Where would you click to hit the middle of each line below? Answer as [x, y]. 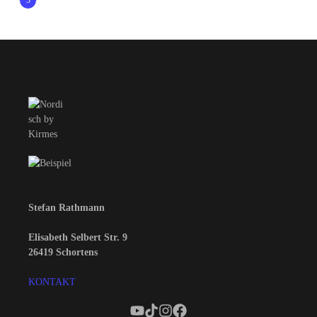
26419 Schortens [63, 252]
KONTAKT [52, 282]
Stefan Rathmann [67, 208]
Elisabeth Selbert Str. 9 [78, 237]
